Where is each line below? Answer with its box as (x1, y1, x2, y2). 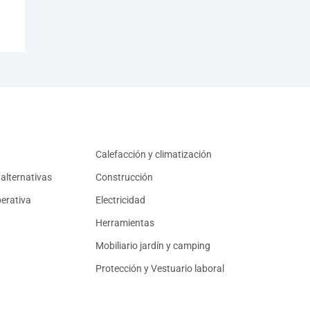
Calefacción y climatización (95, 149, 212, 161)
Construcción (95, 172, 153, 183)
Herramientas (95, 217, 154, 229)
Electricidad (95, 194, 145, 206)
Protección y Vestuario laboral (95, 263, 224, 275)
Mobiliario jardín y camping (95, 240, 210, 252)
